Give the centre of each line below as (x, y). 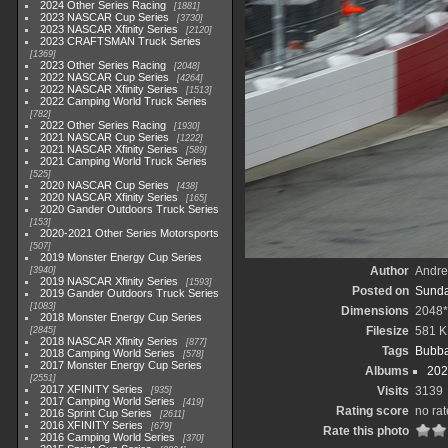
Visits (393, 391)
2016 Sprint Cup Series (96, 413)
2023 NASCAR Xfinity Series (109, 29)
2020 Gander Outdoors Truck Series (130, 209)
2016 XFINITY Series (92, 425)
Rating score (372, 411)
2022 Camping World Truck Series (124, 101)
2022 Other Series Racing (103, 125)
